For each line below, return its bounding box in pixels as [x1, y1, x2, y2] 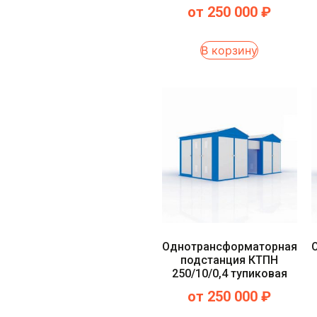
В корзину [201, 42, 258, 57]
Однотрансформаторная [161, 239, 297, 253]
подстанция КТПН [180, 253, 279, 267]
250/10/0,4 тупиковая [171, 266, 287, 280]
